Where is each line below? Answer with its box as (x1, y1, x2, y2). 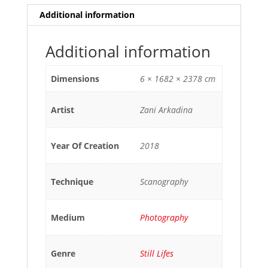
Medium (51, 211, 85, 223)
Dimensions (51, 72, 99, 84)
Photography (140, 211, 188, 223)
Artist (51, 103, 74, 115)
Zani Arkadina (140, 103, 193, 115)
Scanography (140, 175, 188, 187)
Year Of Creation (51, 139, 119, 151)
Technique (51, 175, 93, 187)
